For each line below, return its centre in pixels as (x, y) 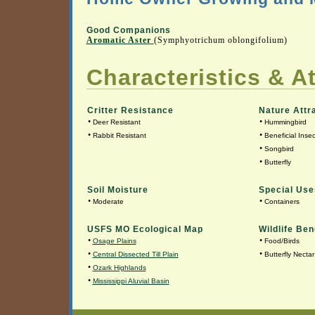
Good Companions (128, 31)
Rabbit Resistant (119, 136)
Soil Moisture (117, 190)
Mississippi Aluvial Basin (131, 281)
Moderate (108, 202)
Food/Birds (282, 241)
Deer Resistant (116, 122)
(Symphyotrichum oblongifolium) (220, 40)
